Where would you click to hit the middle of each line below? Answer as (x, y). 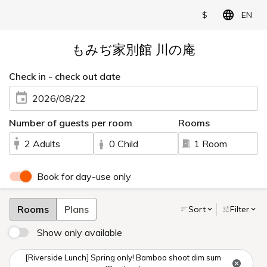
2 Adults (42, 144)
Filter (240, 209)
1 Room (211, 144)
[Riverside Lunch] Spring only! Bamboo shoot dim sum (123, 257)
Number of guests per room (71, 123)
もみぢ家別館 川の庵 (133, 49)
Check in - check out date (65, 76)
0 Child (124, 144)
